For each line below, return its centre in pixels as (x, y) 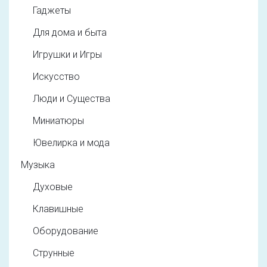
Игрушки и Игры (67, 54)
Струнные (54, 253)
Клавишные (58, 209)
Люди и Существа (72, 98)
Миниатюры (58, 120)
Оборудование (66, 231)
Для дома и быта (70, 32)
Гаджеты (52, 10)
